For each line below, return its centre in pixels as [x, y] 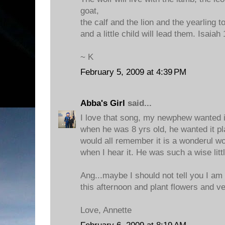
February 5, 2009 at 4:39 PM [133, 72]
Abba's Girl [103, 103]
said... [138, 103]
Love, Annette [106, 210]
